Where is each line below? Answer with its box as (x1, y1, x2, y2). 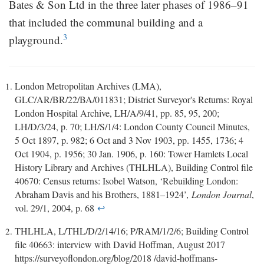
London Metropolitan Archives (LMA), (15, 79, 161, 92)
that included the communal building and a (9, 14, 203, 29)
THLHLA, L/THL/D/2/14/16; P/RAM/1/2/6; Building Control (15, 224, 249, 237)
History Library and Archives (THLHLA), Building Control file (15, 160, 253, 173)
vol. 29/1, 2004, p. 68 (15, 201, 97, 214)
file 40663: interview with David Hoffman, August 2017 (15, 237, 225, 250)
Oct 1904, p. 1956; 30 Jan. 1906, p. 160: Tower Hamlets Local (15, 147, 248, 160)
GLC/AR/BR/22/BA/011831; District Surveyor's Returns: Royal (15, 93, 253, 105)
